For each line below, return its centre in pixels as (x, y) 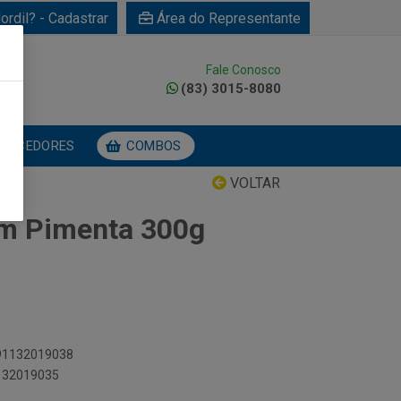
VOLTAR (253, 183)
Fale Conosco (243, 70)
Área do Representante (229, 18)
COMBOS (154, 145)
